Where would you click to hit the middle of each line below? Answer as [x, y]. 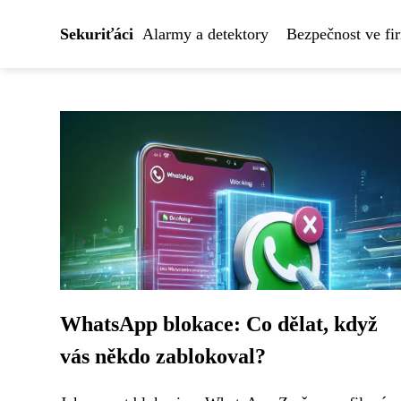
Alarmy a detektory [205, 34]
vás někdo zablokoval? [163, 356]
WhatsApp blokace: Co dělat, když [219, 324]
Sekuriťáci [97, 34]
